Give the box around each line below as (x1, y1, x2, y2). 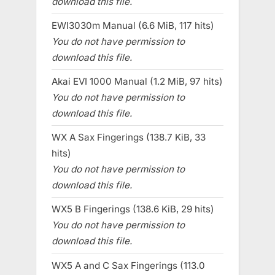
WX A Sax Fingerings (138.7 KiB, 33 (52, 131, 206, 144)
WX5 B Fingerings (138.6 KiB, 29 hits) (52, 203, 214, 215)
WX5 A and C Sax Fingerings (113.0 (52, 259, 205, 271)
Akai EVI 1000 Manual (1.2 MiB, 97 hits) (52, 76, 223, 88)
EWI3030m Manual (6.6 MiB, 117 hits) (52, 19, 214, 31)
